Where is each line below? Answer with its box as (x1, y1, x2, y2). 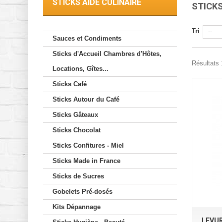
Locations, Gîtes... (53, 65, 109, 73)
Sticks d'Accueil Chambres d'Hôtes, (53, 50, 162, 58)
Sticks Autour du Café (53, 96, 119, 104)
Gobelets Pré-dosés (53, 188, 112, 196)
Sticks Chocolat (53, 126, 101, 134)
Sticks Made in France (53, 157, 120, 165)
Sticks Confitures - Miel (53, 142, 124, 150)
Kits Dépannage (53, 203, 101, 211)
